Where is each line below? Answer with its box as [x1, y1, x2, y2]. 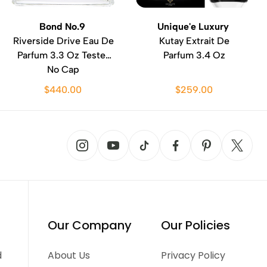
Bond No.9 [39, 21, 88, 32]
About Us [48, 249, 91, 262]
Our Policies [160, 217, 230, 234]
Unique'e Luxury [157, 21, 231, 32]
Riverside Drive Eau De [13, 35, 114, 46]
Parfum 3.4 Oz [163, 49, 225, 61]
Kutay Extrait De [159, 35, 229, 46]
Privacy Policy [160, 249, 225, 262]
